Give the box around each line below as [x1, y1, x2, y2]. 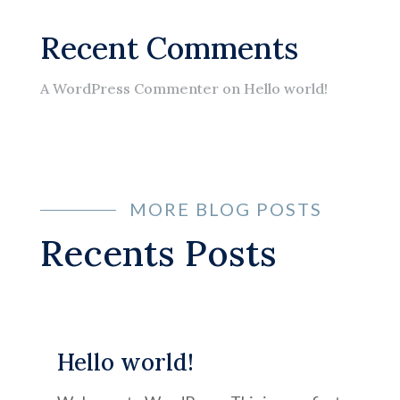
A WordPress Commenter [39, 79, 219, 98]
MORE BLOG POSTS [129, 198, 322, 221]
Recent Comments [39, 29, 298, 68]
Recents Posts [39, 230, 277, 277]
